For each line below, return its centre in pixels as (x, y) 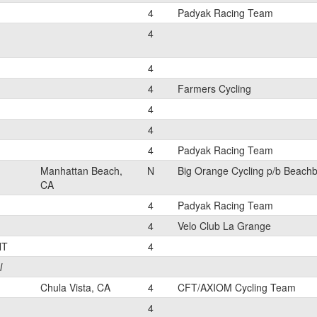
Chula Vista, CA (75, 287)
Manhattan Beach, (81, 171)
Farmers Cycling (214, 88)
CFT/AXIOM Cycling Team (237, 287)
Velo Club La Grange (224, 226)
